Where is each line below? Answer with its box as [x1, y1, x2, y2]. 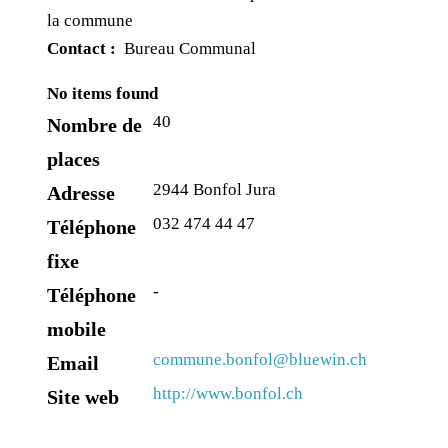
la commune [46, 10, 133, 30]
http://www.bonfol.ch [153, 383, 304, 403]
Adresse [46, 181, 115, 204]
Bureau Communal [115, 38, 256, 58]
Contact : [46, 38, 116, 58]
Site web [46, 385, 119, 408]
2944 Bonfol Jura [153, 179, 277, 199]
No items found [46, 83, 158, 103]
